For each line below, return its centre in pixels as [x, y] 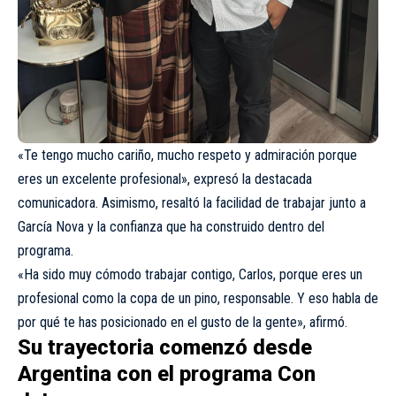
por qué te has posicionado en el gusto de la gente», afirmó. [183, 323]
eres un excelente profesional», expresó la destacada [165, 179]
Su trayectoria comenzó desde [165, 348]
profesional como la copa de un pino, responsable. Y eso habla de [198, 299]
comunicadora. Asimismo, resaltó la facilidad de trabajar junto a [192, 203]
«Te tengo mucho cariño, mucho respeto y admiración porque [187, 156]
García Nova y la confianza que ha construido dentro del [171, 227]
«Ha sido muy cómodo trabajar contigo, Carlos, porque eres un [190, 275]
